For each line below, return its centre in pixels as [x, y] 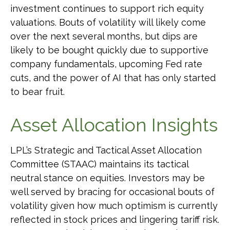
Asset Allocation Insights [114, 124]
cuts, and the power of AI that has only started [113, 78]
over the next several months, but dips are [104, 36]
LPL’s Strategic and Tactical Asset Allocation [106, 150]
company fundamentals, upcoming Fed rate [106, 64]
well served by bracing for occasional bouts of [112, 191]
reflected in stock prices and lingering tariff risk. [115, 219]
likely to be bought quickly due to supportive [109, 50]
